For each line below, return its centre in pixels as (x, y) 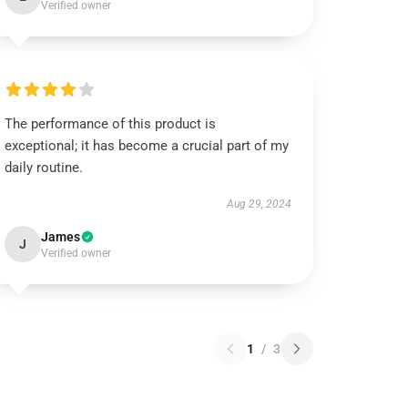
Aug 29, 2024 (259, 204)
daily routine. (44, 168)
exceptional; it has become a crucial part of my (147, 146)
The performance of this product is (111, 124)
